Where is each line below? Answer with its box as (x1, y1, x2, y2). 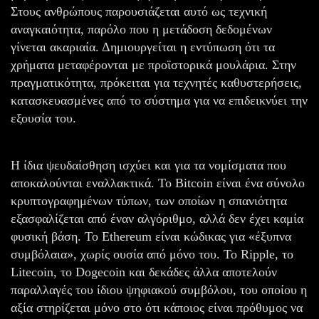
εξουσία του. (11, 110, 76, 125)
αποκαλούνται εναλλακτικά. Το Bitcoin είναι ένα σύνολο (11, 175, 305, 190)
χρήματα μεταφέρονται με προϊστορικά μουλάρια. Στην (11, 57, 296, 72)
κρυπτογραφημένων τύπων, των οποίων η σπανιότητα (11, 193, 287, 208)
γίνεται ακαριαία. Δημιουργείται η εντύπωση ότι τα (11, 39, 275, 54)
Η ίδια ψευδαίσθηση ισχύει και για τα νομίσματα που (11, 157, 286, 172)
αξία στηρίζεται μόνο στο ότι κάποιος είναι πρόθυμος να (11, 300, 303, 315)
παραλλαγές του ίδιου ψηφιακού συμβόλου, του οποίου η (11, 282, 307, 297)
